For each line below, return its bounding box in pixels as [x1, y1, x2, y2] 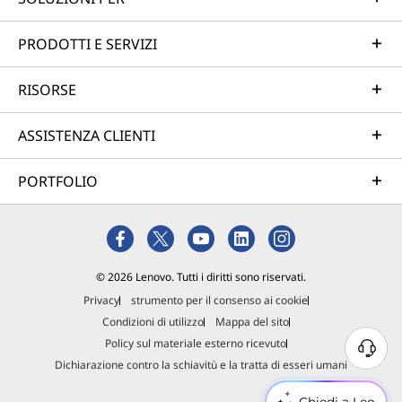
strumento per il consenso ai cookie [130, 293, 308, 309]
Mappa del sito [214, 314, 289, 330]
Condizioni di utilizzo [101, 314, 204, 330]
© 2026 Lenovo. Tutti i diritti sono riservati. [96, 269, 306, 285]
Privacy [83, 293, 119, 309]
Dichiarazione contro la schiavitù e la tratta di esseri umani [55, 357, 347, 373]
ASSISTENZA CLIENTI [18, 126, 155, 146]
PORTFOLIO [18, 171, 98, 192]
